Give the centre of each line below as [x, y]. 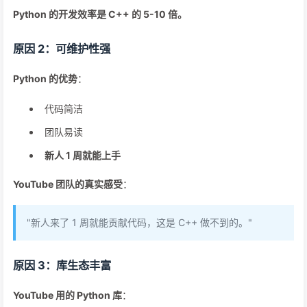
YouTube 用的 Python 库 [67, 295]
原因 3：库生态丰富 [62, 265]
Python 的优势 [45, 78]
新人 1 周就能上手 [83, 155]
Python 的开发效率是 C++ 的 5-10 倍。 [100, 14]
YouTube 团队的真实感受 [68, 184]
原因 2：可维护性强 [62, 49]
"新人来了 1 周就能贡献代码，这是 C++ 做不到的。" [139, 222]
